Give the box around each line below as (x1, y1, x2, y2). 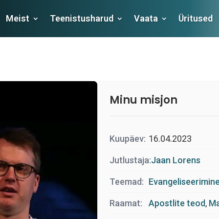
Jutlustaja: (109, 155, 151, 165)
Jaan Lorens (151, 155, 200, 165)
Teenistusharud (49, 13, 113, 23)
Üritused (178, 13, 213, 23)
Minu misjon (109, 92, 177, 108)
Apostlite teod (149, 198, 205, 208)
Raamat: (109, 198, 142, 208)
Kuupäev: (109, 133, 146, 144)
